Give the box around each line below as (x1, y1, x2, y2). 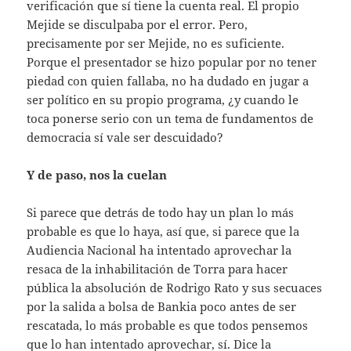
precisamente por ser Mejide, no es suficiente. (27, 34, 285, 51)
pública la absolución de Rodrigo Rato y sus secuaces (27, 279, 323, 295)
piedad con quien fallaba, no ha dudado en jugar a (27, 72, 309, 89)
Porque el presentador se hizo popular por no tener (27, 53, 317, 70)
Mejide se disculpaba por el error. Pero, (27, 16, 248, 32)
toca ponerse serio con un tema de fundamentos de (27, 110, 314, 126)
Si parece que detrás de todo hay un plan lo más (27, 204, 295, 220)
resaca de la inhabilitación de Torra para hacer (27, 260, 288, 277)
